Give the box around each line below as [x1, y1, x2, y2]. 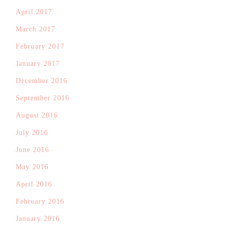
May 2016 [16, 163, 49, 171]
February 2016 [16, 198, 64, 205]
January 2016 [16, 215, 60, 222]
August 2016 [16, 111, 58, 119]
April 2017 [16, 8, 52, 16]
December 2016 [16, 77, 67, 85]
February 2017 [16, 43, 64, 50]
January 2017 [16, 60, 60, 67]
